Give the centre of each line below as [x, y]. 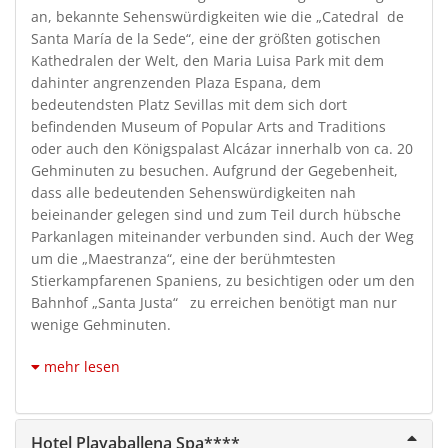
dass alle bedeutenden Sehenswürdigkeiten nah [193, 192]
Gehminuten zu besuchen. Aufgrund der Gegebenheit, [214, 170]
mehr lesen [82, 366]
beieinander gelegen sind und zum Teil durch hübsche [216, 214]
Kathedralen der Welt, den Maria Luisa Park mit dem [207, 60]
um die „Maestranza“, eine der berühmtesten [183, 258]
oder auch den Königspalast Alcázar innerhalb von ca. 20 [222, 148]
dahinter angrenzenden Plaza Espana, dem [176, 82]
